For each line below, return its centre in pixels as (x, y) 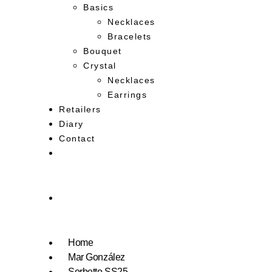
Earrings (127, 94)
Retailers (80, 109)
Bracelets (130, 36)
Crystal (100, 65)
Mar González (97, 257)
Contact (77, 138)
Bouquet (103, 51)
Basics (99, 7)
